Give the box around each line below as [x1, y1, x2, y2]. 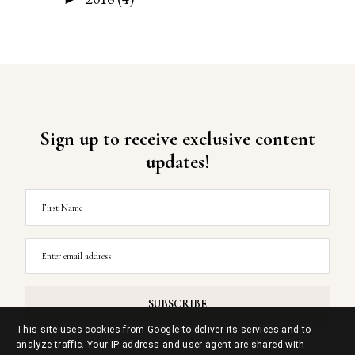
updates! [145, 150, 210, 174]
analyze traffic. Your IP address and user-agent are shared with [16, 339, 305, 350]
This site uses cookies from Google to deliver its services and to [16, 324, 311, 335]
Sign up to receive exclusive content [40, 127, 315, 151]
